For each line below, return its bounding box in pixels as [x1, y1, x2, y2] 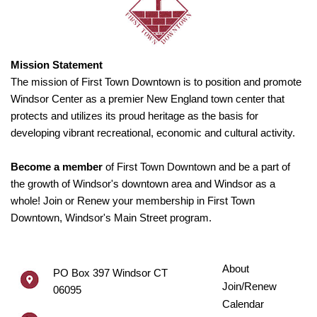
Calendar [221, 298, 264, 311]
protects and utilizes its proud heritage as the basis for [11, 110, 258, 122]
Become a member [11, 161, 103, 173]
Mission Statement [11, 59, 103, 71]
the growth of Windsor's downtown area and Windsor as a [11, 178, 275, 190]
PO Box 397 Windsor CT [53, 267, 168, 279]
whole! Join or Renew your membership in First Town [11, 195, 255, 207]
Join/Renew [221, 280, 277, 293]
